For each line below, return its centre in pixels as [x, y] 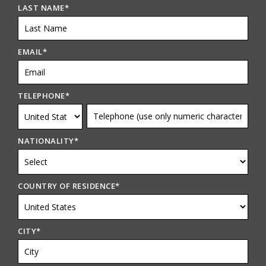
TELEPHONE [42, 96]
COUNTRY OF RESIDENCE [67, 186]
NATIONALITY [46, 141]
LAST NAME [41, 8]
